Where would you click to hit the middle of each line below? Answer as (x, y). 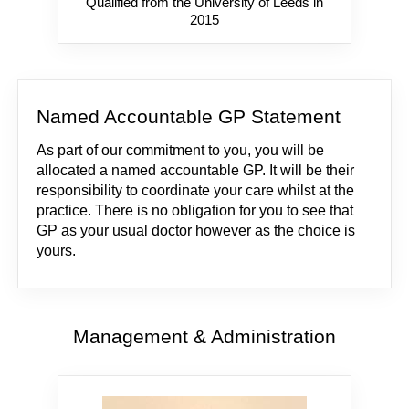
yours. (57, 250)
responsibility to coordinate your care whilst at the (196, 190)
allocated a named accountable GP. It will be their (196, 170)
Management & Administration (204, 336)
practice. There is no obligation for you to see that (195, 210)
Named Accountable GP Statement (189, 117)
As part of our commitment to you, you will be (181, 150)
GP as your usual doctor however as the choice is (196, 230)
